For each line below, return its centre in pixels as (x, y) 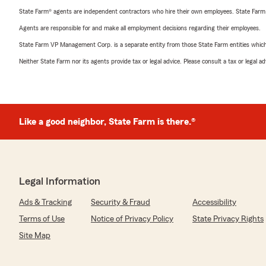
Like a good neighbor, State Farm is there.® (107, 122)
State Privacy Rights (228, 219)
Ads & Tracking (45, 203)
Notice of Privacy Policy (132, 219)
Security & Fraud (121, 203)
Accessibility (214, 203)
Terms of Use (42, 219)
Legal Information (60, 181)
